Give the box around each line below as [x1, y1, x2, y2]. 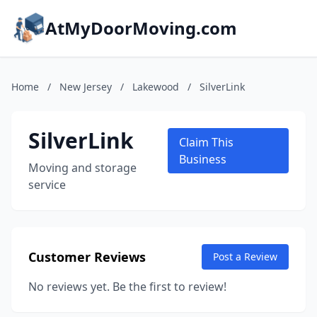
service [28, 177, 66, 192]
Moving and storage [28, 160, 137, 175]
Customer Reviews [28, 248, 146, 265]
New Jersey [59, 80, 112, 93]
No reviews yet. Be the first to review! [28, 279, 226, 294]
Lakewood [132, 80, 179, 93]
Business [179, 151, 227, 167]
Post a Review [213, 250, 277, 263]
